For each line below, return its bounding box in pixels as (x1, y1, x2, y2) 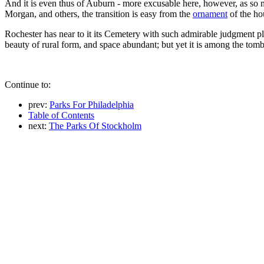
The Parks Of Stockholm (49, 120, 141, 131)
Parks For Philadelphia (49, 99, 134, 110)
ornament (193, 8, 227, 19)
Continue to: (5, 79, 51, 90)
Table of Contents (28, 110, 94, 120)
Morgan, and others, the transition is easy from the (5, 8, 193, 19)
